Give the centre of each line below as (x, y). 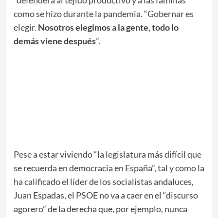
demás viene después (54, 41)
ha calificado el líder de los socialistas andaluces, (103, 182)
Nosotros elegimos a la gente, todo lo (108, 27)
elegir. (26, 27)
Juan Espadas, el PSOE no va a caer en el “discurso (106, 195)
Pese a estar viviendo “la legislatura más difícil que (107, 154)
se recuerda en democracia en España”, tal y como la (109, 168)
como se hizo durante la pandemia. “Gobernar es (103, 14)
